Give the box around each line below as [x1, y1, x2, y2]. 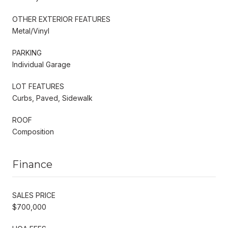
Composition [12, 127, 54, 136]
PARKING [12, 48, 42, 57]
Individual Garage [12, 60, 71, 69]
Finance [12, 158, 52, 170]
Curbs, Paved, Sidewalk [12, 93, 93, 102]
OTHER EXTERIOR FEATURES [12, 14, 110, 23]
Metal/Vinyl [12, 26, 49, 35]
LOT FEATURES [12, 81, 64, 91]
